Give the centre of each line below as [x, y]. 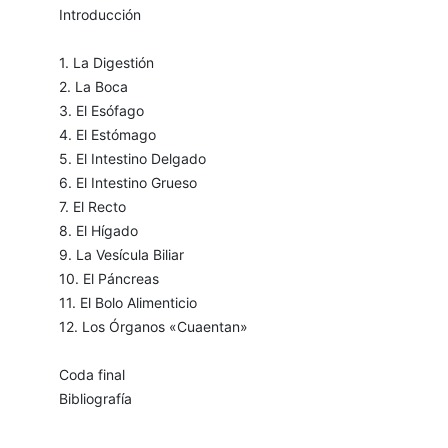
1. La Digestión [106, 63]
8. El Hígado [98, 231]
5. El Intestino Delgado [132, 159]
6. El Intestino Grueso [127, 183]
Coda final [91, 375]
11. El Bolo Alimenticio [127, 303]
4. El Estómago [107, 135]
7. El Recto [92, 207]
